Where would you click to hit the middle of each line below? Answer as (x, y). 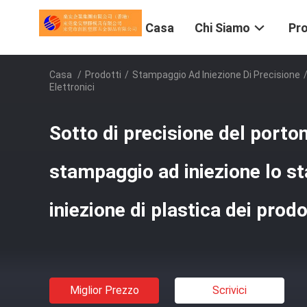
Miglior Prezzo (104, 290)
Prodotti (103, 75)
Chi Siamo (222, 28)
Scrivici (230, 290)
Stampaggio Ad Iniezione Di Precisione (216, 75)
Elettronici (72, 87)
